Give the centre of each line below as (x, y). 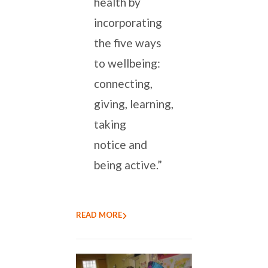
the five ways (128, 43)
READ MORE (99, 215)
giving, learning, (134, 104)
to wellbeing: (127, 63)
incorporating (128, 23)
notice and (121, 145)
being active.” (128, 165)
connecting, (123, 84)
